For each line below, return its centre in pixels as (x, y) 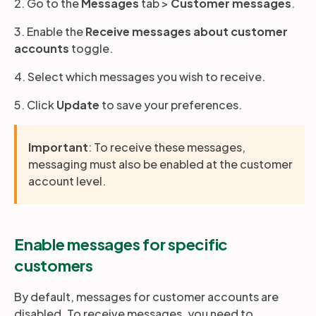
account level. (67, 181)
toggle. (92, 48)
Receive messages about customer (187, 31)
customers (54, 265)
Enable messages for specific (121, 244)
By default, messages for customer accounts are (146, 297)
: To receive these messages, (167, 147)
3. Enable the (50, 31)
